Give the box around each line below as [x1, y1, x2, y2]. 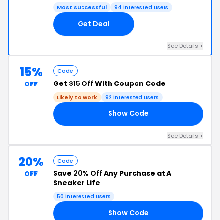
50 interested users [57, 192, 110, 200]
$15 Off [69, 78, 93, 88]
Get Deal [78, 19, 110, 29]
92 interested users [105, 93, 159, 101]
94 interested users [114, 3, 168, 11]
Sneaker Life [53, 177, 100, 188]
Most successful [57, 3, 107, 11]
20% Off [73, 168, 102, 178]
